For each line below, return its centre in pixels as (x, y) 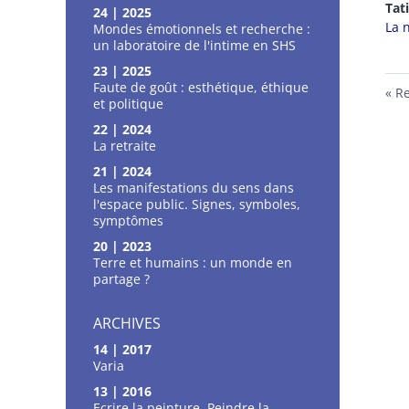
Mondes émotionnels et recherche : (202, 28)
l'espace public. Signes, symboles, (197, 204)
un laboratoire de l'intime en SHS (194, 45)
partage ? (121, 278)
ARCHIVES (127, 323)
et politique (128, 103)
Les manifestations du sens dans (194, 187)
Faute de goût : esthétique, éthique (201, 87)
